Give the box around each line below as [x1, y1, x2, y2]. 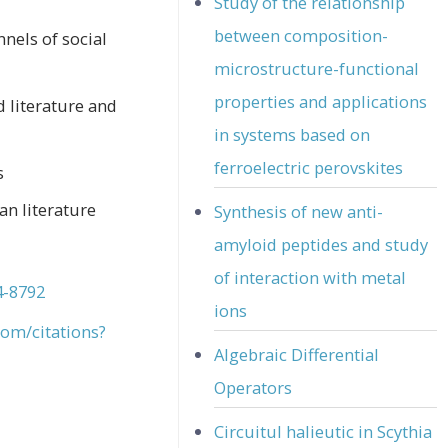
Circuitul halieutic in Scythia [214, 420, 433, 444]
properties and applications [214, 89, 428, 113]
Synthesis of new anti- [214, 199, 384, 223]
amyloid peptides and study [214, 232, 429, 256]
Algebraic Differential [214, 342, 380, 366]
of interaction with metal [214, 265, 407, 289]
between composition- [214, 23, 389, 47]
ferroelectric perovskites [214, 155, 404, 179]
